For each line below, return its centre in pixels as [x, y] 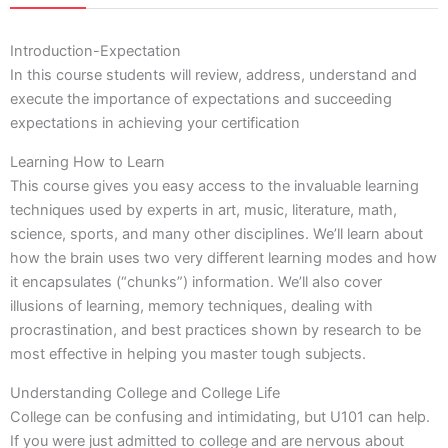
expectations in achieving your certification [155, 123]
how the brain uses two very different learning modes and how [223, 258]
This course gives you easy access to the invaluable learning [214, 186]
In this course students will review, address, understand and [213, 75]
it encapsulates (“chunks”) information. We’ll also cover [196, 282]
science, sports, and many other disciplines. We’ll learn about [216, 234]
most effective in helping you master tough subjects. [188, 354]
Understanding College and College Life [145, 392]
